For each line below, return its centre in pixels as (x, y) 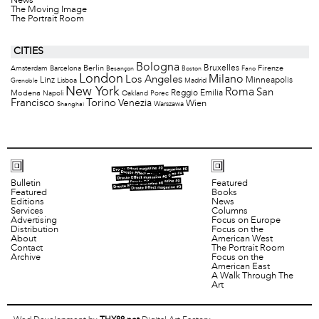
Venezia (135, 103)
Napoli (53, 93)
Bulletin (26, 183)
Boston (192, 68)
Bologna (158, 67)
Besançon (120, 68)
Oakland (135, 93)
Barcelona (66, 68)
